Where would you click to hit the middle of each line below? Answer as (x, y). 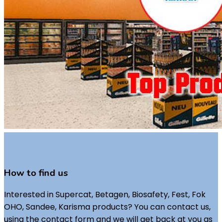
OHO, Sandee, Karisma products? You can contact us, (107, 207)
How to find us (36, 173)
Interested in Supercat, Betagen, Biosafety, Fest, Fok (105, 195)
